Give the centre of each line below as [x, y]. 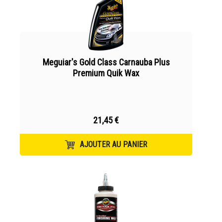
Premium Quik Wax [106, 73]
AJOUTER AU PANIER [113, 144]
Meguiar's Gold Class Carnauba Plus [106, 62]
